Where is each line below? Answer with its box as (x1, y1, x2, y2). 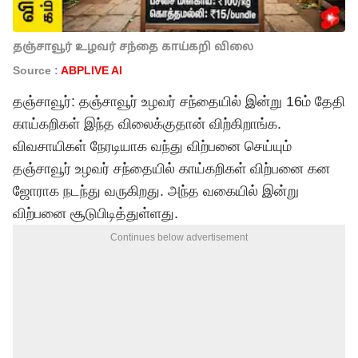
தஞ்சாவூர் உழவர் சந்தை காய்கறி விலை (13, 40, 253, 53)
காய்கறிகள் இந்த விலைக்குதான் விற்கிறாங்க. (13, 116, 281, 132)
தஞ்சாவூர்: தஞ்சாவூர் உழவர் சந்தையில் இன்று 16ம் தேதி (13, 93, 345, 109)
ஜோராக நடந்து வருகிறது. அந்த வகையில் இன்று (13, 183, 299, 199)
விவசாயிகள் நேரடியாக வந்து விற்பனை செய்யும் (13, 138, 292, 154)
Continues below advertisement (110, 232, 248, 243)
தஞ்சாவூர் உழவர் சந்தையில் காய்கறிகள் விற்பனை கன (13, 161, 330, 177)
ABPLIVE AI (61, 64, 125, 77)
